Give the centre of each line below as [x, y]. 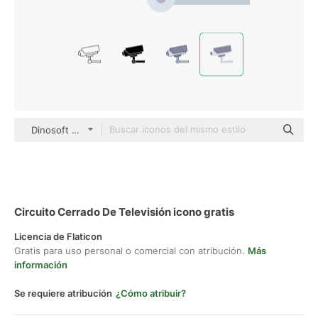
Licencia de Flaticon [58, 236]
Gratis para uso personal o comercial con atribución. [131, 251]
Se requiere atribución [63, 293]
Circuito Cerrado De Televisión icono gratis [124, 212]
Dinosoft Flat [59, 130]
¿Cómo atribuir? [151, 293]
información [41, 265]
